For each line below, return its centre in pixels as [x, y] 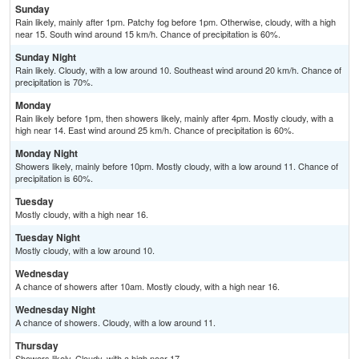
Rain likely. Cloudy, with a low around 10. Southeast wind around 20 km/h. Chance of [178, 70]
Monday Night [46, 153]
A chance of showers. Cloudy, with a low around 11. [115, 323]
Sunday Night [46, 57]
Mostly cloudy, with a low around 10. [85, 250]
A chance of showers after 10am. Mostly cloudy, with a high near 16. [147, 286]
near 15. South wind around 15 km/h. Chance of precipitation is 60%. [148, 34]
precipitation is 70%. [54, 82]
